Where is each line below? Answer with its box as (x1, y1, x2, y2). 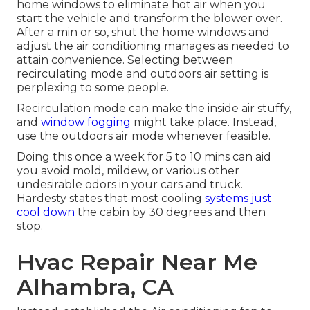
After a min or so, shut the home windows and (17, 26, 270, 39)
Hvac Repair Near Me (17, 248, 257, 276)
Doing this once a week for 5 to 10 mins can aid (17, 150, 271, 164)
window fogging (41, 116, 131, 129)
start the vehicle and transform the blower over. (17, 12, 282, 26)
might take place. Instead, (131, 116, 276, 129)
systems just (205, 192, 272, 206)
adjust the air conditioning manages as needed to (17, 39, 289, 53)
